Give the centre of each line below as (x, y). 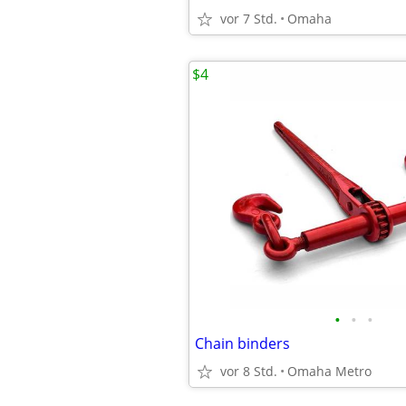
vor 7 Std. (249, 19)
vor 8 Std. (249, 371)
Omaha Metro (329, 371)
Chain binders (242, 343)
